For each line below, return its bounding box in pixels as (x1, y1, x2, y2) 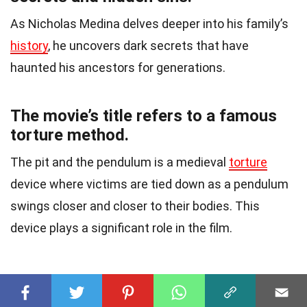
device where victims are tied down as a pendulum (10, 176, 288, 191)
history (10, 38, 48, 53)
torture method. (10, 125, 129, 145)
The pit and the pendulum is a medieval (10, 154, 229, 169)
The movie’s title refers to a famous (10, 106, 277, 125)
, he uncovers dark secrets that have (48, 38, 249, 53)
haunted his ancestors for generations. (10, 60, 225, 75)
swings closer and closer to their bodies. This (10, 198, 260, 213)
